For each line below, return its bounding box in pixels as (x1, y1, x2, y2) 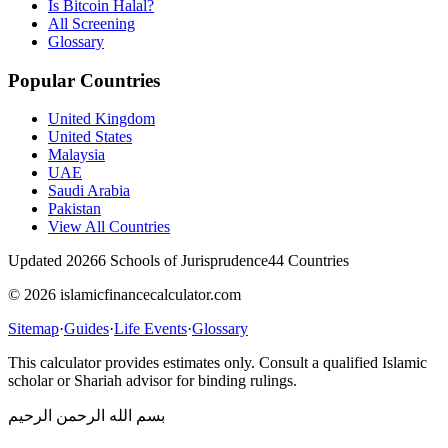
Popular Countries (8, 69, 160, 91)
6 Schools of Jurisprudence (98, 252, 268, 270)
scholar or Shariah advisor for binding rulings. (8, 372, 297, 390)
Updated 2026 (8, 252, 98, 270)
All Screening (48, 14, 135, 32)
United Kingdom (48, 110, 155, 128)
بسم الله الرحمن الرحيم (8, 407, 165, 425)
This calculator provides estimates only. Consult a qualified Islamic (8, 354, 427, 372)
